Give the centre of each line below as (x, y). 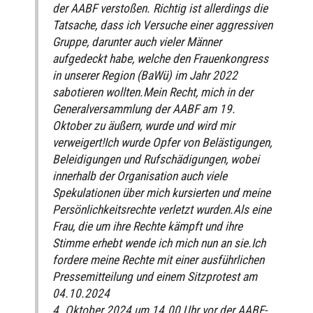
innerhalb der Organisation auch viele (140, 176)
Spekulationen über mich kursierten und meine (161, 192)
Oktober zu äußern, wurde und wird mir (144, 125)
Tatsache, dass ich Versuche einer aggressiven (162, 25)
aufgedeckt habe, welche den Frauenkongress (160, 58)
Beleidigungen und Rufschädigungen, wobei (156, 159)
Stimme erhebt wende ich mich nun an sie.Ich (159, 243)
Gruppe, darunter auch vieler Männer (137, 42)
